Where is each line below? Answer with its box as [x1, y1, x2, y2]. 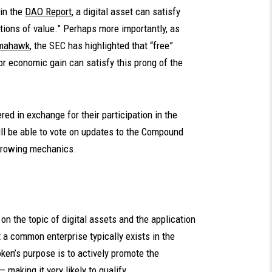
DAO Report [25, 5, 72, 18]
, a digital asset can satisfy [72, 5, 180, 18]
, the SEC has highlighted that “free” [30, 39, 173, 52]
